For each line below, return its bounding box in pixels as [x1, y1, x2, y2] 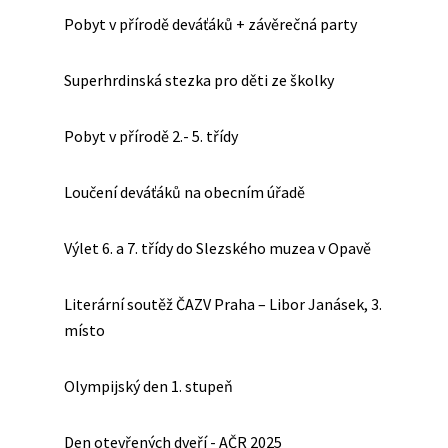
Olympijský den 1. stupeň [64, 376, 233, 396]
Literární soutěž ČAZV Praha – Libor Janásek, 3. [64, 294, 382, 314]
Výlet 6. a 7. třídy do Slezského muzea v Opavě [64, 238, 371, 258]
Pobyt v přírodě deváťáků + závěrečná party [64, 14, 357, 34]
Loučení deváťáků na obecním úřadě [64, 182, 305, 202]
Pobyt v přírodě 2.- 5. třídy [64, 126, 238, 146]
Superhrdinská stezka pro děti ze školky [64, 70, 334, 90]
